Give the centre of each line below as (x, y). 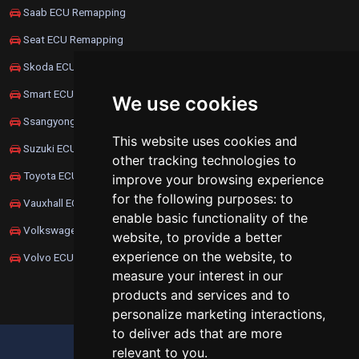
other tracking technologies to (204, 160)
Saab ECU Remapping (73, 12)
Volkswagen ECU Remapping (91, 230)
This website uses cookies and (205, 141)
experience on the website (192, 256)
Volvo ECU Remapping (75, 258)
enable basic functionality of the (210, 218)
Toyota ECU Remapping (78, 176)
